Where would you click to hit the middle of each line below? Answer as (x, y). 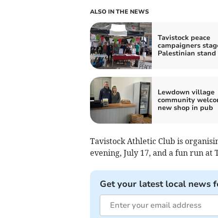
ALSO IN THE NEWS (119, 11)
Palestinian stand (187, 53)
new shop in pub (185, 108)
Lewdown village (186, 92)
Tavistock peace (184, 37)
